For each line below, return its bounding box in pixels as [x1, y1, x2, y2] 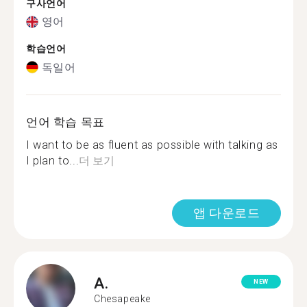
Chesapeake [94, 293, 151, 304]
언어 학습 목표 [26, 114, 105, 129]
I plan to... [26, 153, 79, 167]
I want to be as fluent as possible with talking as [26, 138, 279, 151]
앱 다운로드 [193, 205, 260, 220]
